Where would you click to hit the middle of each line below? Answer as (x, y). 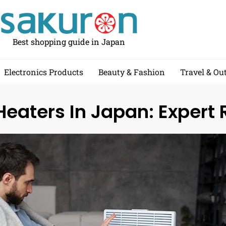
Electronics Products (44, 72)
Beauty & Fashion (132, 72)
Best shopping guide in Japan (69, 42)
